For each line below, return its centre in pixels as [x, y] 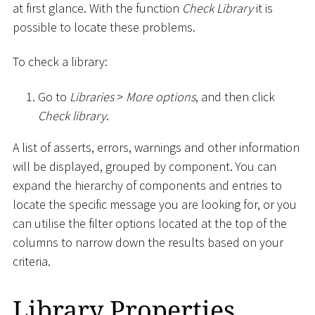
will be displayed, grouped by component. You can [144, 166]
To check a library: [60, 62]
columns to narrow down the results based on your [148, 242]
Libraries [92, 96]
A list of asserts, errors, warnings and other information [156, 147]
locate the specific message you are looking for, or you [155, 204]
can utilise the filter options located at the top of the [150, 223]
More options [161, 96]
